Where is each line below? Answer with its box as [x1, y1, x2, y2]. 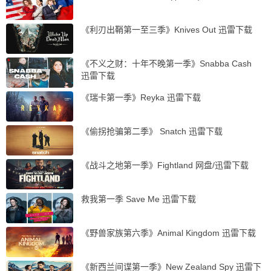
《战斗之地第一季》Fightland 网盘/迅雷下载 [80, 160, 249, 171]
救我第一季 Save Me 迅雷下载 [80, 194, 196, 204]
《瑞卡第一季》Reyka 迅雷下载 [80, 93, 201, 103]
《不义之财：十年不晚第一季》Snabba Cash [80, 59, 252, 69]
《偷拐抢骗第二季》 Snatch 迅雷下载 [80, 126, 223, 137]
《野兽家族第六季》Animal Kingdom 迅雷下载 [80, 228, 256, 238]
